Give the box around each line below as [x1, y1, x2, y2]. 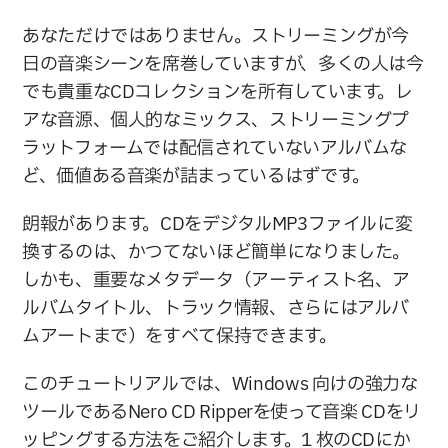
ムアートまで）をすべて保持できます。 [22, 323, 337, 351]
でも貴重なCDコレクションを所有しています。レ [22, 79, 414, 107]
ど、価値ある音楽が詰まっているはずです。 [22, 163, 371, 191]
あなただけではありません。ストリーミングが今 [22, 23, 410, 51]
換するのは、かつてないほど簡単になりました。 [22, 239, 411, 267]
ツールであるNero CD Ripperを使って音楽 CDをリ [22, 399, 422, 427]
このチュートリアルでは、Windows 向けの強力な [22, 371, 419, 399]
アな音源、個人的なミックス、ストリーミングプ [22, 107, 410, 135]
